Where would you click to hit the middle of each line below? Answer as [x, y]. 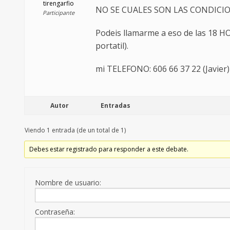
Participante [58, 13]
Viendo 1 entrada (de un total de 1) [75, 130]
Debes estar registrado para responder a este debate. [109, 149]
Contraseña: [55, 212]
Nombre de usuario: [68, 183]
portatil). [112, 46]
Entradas [116, 106]
